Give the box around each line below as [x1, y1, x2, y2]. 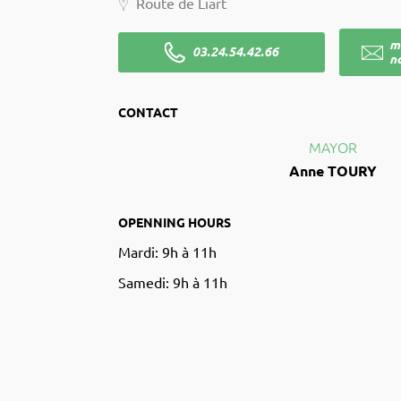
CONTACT [118, 105, 178, 120]
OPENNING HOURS [118, 216, 231, 231]
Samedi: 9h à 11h [118, 275, 227, 292]
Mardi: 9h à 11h [118, 244, 217, 261]
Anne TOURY [288, 162, 377, 179]
